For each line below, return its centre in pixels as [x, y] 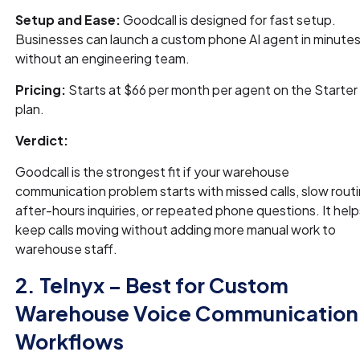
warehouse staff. [67, 249]
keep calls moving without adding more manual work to [176, 230]
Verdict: [42, 141]
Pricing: [42, 90]
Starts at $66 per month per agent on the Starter [213, 90]
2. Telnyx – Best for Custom [152, 285]
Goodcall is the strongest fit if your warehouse [153, 172]
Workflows [70, 342]
